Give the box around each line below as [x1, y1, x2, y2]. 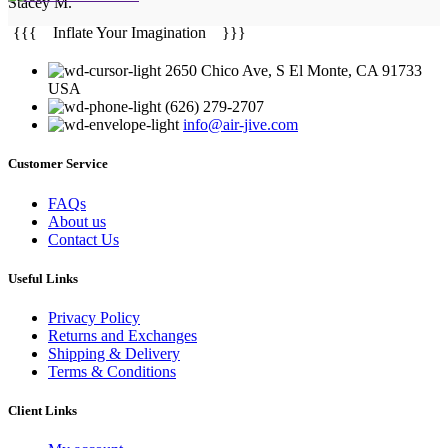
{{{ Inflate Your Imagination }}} [13, 24, 246, 42]
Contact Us [48, 230, 119, 248]
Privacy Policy [48, 308, 140, 326]
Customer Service [8, 156, 108, 172]
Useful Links [8, 270, 78, 286]
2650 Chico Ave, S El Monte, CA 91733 [165, 62, 422, 80]
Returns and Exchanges [48, 326, 197, 344]
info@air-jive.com [183, 116, 298, 134]
